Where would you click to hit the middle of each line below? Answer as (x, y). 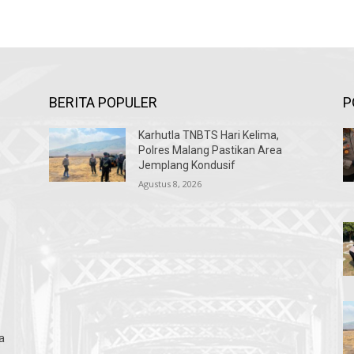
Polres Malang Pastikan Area (211, 151)
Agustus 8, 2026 (170, 184)
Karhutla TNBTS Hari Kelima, (209, 136)
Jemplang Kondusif (187, 166)
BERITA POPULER (103, 103)
